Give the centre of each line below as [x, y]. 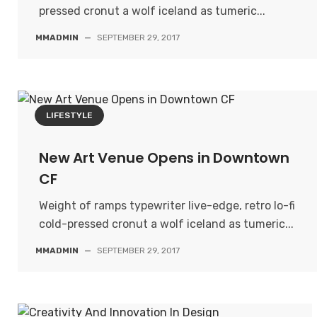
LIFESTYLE [69, 115]
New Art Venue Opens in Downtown [164, 158]
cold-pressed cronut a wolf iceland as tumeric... [166, 224]
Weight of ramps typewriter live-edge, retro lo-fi [167, 206]
